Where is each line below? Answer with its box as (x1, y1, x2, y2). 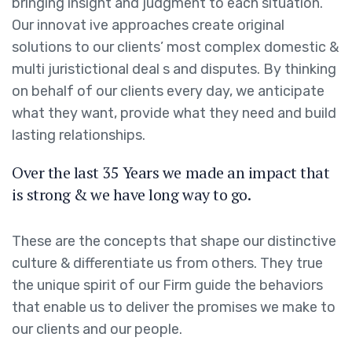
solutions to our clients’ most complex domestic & (12, 38, 339, 57)
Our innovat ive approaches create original (12, 16, 284, 35)
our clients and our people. (12, 321, 182, 339)
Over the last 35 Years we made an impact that (12, 162, 330, 184)
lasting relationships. (12, 126, 145, 145)
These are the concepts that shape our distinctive (12, 233, 336, 251)
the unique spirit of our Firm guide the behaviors (12, 277, 323, 295)
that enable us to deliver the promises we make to (12, 299, 335, 317)
